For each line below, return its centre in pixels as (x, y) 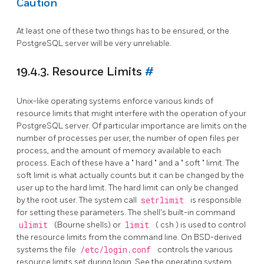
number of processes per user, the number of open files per (128, 138)
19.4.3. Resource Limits (81, 72)
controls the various (195, 249)
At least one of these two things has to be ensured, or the (123, 31)
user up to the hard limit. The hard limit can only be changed (127, 187)
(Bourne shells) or (88, 225)
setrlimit (164, 200)
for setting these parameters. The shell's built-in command (126, 212)
